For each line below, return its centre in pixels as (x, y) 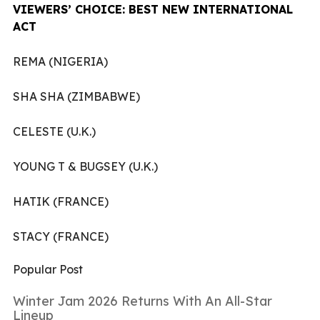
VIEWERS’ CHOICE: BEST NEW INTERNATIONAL (153, 9)
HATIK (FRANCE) (61, 201)
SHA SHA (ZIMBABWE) (76, 96)
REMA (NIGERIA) (60, 61)
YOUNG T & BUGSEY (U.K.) (85, 166)
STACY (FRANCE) (61, 236)
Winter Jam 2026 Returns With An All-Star (142, 301)
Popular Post (48, 269)
